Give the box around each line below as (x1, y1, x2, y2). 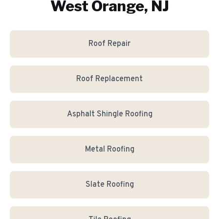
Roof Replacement (76, 74, 143, 84)
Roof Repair (88, 39, 131, 49)
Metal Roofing (85, 145, 134, 154)
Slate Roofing (85, 180, 134, 190)
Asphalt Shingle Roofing (66, 109, 153, 119)
